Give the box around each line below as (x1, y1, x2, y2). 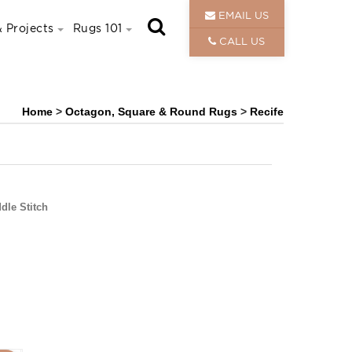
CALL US (216, 35, 266, 46)
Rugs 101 (72, 22, 123, 34)
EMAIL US (214, 9, 269, 20)
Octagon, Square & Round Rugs (65, 105, 240, 118)
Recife (250, 105, 284, 118)
